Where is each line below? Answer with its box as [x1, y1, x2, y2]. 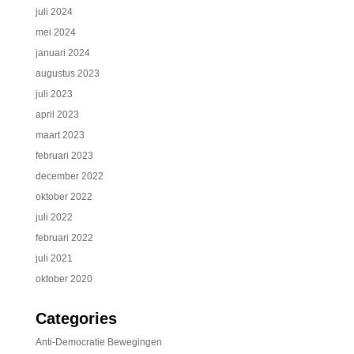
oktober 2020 [35, 273, 92, 284]
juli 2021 [35, 253, 73, 264]
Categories [35, 310, 117, 327]
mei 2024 [35, 27, 76, 38]
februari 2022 [35, 232, 93, 243]
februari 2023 [35, 150, 93, 161]
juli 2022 [35, 212, 73, 223]
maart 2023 [35, 130, 85, 141]
